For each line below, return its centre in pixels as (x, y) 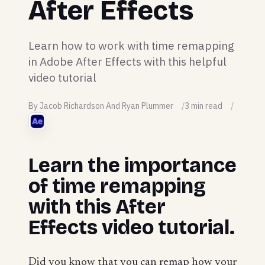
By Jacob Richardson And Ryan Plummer (101, 106)
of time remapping (117, 186)
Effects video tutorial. (132, 227)
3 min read (203, 106)
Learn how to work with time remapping (131, 45)
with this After (97, 206)
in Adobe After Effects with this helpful (127, 61)
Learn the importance (132, 165)
